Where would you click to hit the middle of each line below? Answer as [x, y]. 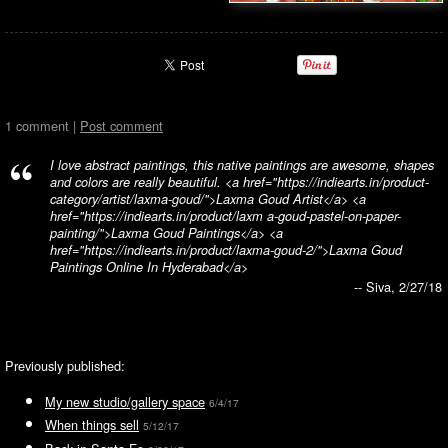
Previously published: [65, 365]
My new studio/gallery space [125, 401]
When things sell [92, 425]
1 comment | [42, 125]
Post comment [121, 125]
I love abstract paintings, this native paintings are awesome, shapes [242, 165]
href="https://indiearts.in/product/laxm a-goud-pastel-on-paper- [225, 216]
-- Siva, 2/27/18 [398, 286]
